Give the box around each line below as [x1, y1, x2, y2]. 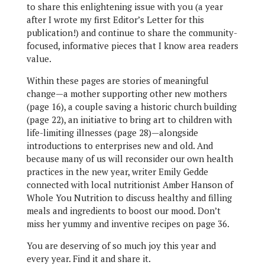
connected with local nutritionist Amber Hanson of [26, 179, 233, 190]
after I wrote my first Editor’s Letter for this [26, 14, 204, 25]
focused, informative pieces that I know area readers [26, 40, 238, 51]
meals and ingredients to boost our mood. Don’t [26, 205, 221, 216]
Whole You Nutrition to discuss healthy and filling [26, 192, 232, 203]
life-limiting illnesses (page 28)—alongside [26, 127, 198, 138]
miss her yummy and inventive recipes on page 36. [26, 218, 230, 230]
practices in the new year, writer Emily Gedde [26, 166, 208, 177]
